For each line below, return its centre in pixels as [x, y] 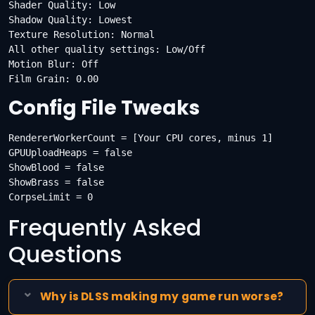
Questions [65, 255]
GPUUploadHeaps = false [70, 153]
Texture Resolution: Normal [82, 35]
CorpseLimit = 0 [51, 197]
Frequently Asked [105, 228]
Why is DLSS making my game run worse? [162, 297]
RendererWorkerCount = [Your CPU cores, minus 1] [141, 138]
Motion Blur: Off [53, 64]
